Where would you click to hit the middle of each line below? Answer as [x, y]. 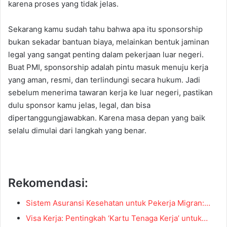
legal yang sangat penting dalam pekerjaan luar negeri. [106, 54]
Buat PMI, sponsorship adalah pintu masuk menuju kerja [108, 67]
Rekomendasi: [48, 183]
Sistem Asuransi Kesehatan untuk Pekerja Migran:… [118, 203]
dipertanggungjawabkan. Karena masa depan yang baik [107, 118]
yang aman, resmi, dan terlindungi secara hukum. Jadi [104, 80]
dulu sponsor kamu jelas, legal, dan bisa [79, 105]
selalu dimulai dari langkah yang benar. [77, 130]
